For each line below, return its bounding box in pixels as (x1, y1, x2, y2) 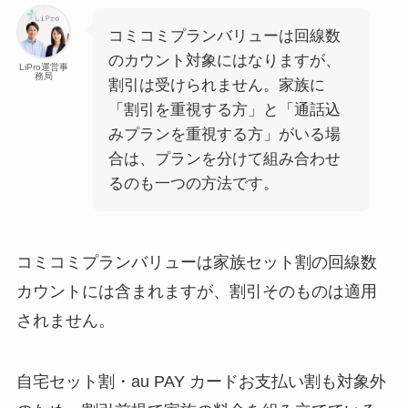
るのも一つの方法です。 (107, 174, 279, 192)
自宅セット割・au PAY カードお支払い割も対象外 (15, 372, 386, 392)
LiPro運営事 (18, 61, 68, 72)
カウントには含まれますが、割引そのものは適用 (15, 281, 377, 301)
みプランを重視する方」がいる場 (107, 125, 341, 143)
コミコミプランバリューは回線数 (107, 26, 341, 45)
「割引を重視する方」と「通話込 (107, 100, 341, 118)
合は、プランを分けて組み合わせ (107, 149, 341, 168)
